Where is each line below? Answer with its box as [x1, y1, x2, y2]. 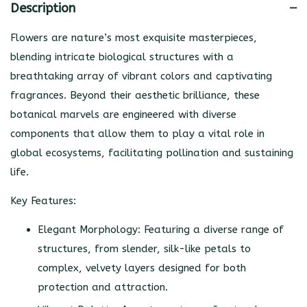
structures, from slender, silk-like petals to [38, 242, 251, 255]
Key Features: [10, 194, 76, 207]
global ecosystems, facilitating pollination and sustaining [10, 146, 293, 159]
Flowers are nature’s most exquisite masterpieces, [10, 31, 257, 44]
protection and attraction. [38, 280, 168, 293]
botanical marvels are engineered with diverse [10, 108, 236, 121]
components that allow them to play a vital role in [10, 127, 265, 140]
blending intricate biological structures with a [10, 50, 234, 63]
